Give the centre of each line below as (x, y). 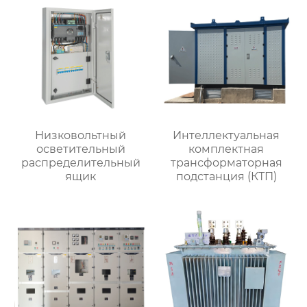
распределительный (81, 162)
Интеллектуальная (226, 135)
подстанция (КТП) (226, 176)
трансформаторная (226, 162)
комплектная (226, 149)
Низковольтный (81, 135)
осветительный (81, 149)
